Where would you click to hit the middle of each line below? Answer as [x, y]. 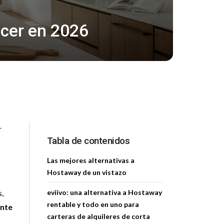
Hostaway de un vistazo [86, 172]
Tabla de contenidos [88, 141]
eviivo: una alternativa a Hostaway [104, 192]
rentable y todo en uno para [93, 204]
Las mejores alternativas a [90, 160]
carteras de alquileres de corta [98, 216]
